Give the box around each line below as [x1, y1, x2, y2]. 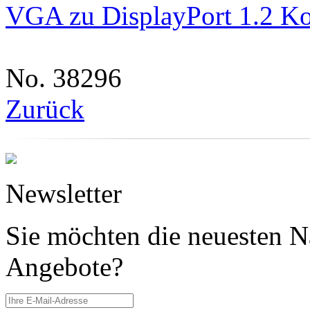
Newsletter [6, 178, 122, 208]
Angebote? [6, 251, 123, 282]
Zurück [6, 93, 84, 124]
